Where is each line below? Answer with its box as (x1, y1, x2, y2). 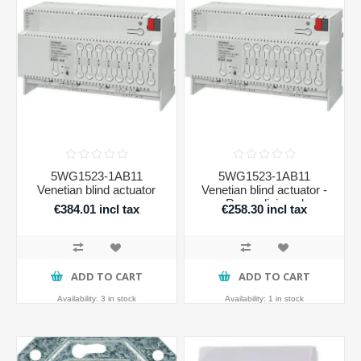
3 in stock (100, 293, 136, 303)
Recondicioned (225, 196, 304, 210)
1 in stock (268, 293, 305, 303)
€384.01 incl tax (53, 202, 139, 217)
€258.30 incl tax (222, 202, 308, 217)
